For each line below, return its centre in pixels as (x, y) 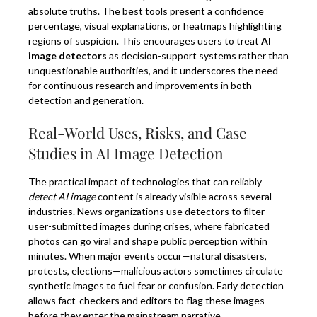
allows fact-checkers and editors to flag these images (146, 301)
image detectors (67, 56)
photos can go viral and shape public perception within (148, 241)
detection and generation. (86, 100)
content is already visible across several (183, 197)
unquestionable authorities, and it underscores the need (153, 71)
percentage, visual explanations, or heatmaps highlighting (155, 26)
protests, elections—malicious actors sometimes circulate (155, 271)
